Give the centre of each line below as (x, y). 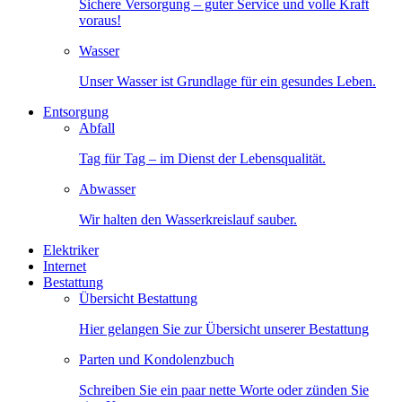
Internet (65, 266)
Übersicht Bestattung (138, 298)
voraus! (100, 20)
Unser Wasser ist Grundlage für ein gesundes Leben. (227, 81)
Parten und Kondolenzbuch (157, 359)
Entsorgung (76, 111)
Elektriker (71, 249)
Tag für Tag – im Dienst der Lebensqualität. (202, 158)
